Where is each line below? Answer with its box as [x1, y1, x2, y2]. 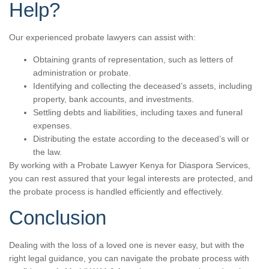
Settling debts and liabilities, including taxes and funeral [33, 107, 243, 117]
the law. [33, 147, 62, 157]
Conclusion [9, 206, 106, 229]
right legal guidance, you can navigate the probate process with [9, 253, 249, 263]
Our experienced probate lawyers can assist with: [9, 32, 196, 42]
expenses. [33, 120, 72, 130]
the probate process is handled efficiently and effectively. [9, 186, 223, 196]
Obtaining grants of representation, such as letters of [33, 54, 233, 64]
